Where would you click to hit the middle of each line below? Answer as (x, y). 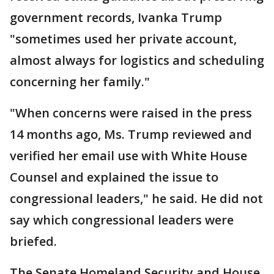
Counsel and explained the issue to (114, 177)
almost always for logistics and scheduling (137, 61)
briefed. (33, 242)
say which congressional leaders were (122, 220)
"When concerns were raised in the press (131, 113)
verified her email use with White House (128, 156)
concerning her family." (80, 82)
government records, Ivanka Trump (116, 18)
